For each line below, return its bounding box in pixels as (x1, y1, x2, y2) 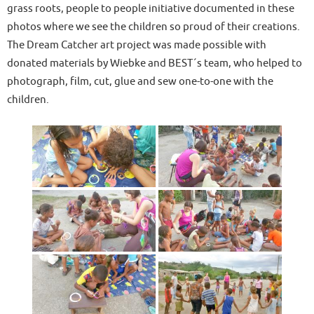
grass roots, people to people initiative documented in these (7, 1, 294, 15)
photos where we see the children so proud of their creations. (7, 20, 300, 34)
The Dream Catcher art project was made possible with (7, 38, 266, 52)
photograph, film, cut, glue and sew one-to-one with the (7, 74, 273, 88)
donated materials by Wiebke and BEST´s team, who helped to (7, 56, 302, 70)
